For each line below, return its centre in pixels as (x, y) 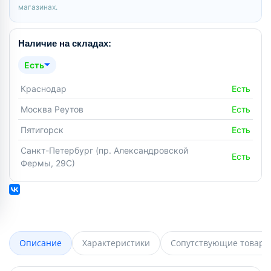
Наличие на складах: (65, 43)
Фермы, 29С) (48, 163)
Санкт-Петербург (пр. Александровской (104, 150)
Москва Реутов (52, 109)
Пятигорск (42, 129)
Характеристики (116, 243)
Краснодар (44, 88)
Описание (41, 243)
